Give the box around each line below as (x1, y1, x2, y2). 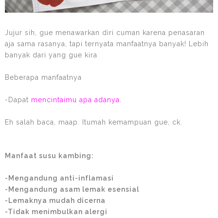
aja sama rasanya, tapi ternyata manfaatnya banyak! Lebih (5, 39, 209, 48)
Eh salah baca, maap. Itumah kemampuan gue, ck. (5, 118, 182, 126)
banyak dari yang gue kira (5, 51, 97, 59)
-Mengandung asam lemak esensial (5, 185, 139, 193)
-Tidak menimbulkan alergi (5, 207, 108, 216)
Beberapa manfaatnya (5, 73, 82, 81)
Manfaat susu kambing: (5, 151, 94, 160)
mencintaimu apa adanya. (31, 95, 122, 104)
